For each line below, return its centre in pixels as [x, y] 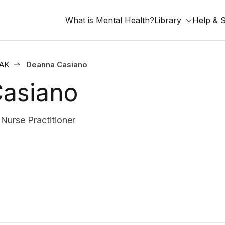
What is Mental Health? [110, 20]
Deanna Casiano [57, 65]
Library [168, 20]
